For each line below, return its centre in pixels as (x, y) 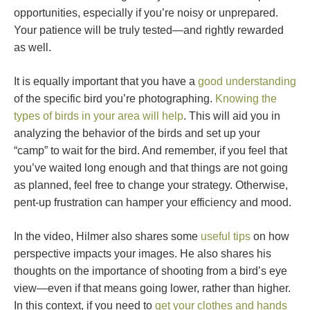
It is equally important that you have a (106, 82)
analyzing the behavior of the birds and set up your (137, 134)
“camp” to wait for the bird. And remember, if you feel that (151, 151)
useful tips (226, 237)
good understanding (247, 82)
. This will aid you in (232, 116)
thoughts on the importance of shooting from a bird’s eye (151, 271)
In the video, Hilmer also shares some (107, 237)
